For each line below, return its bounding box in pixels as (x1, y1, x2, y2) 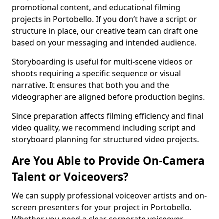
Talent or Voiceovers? (12, 169, 129, 184)
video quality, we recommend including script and (12, 122, 196, 133)
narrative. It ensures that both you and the (12, 80, 169, 90)
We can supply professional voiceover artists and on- (12, 190, 207, 201)
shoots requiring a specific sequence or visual (12, 68, 181, 79)
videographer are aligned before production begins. (12, 91, 205, 102)
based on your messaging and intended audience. (12, 37, 197, 48)
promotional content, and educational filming (12, 2, 180, 13)
